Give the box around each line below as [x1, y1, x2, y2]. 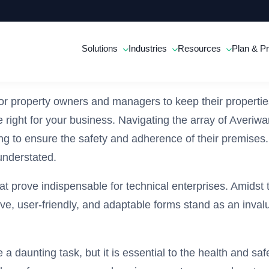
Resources [178, 43, 224, 53]
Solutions [82, 43, 121, 53]
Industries [128, 43, 170, 53]
